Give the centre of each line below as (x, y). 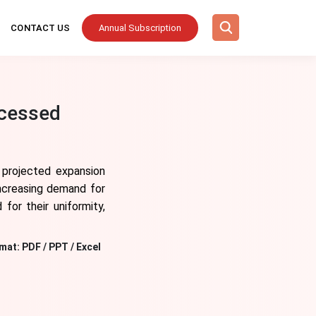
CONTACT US (41, 28)
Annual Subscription (140, 28)
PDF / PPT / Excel (61, 247)
